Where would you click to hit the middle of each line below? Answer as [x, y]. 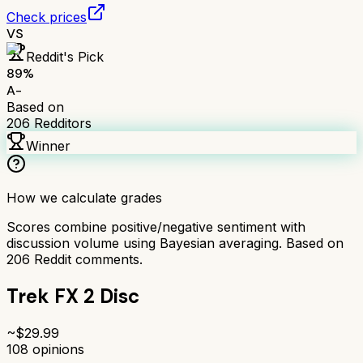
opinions [56, 349]
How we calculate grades [84, 197]
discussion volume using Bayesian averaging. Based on [175, 243]
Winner [48, 145]
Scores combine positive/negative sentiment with [156, 226]
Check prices [47, 17]
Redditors [61, 123]
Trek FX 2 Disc [73, 296]
